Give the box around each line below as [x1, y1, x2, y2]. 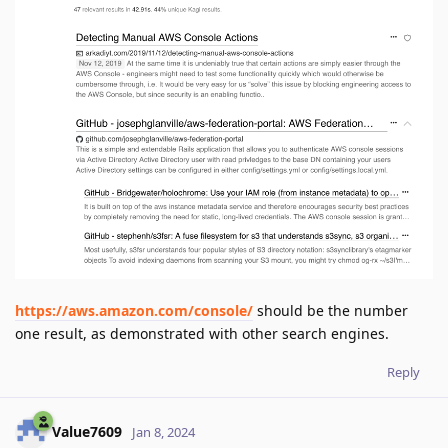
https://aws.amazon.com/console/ [15, 301, 253, 321]
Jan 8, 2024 [132, 422, 195, 441]
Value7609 [52, 421, 122, 441]
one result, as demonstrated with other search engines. [15, 324, 389, 344]
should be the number [253, 301, 408, 321]
